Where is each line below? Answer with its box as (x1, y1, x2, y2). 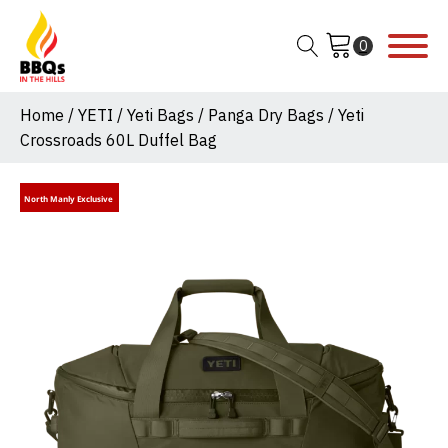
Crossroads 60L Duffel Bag (20, 130, 217, 151)
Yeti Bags (127, 105, 194, 126)
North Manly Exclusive (24, 192, 115, 204)
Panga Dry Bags (208, 105, 324, 126)
